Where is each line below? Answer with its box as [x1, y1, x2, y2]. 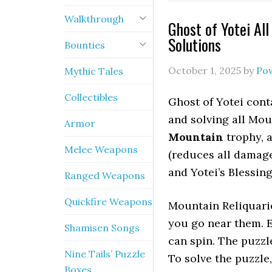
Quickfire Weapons [64, 195, 152, 208]
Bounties [64, 39, 105, 51]
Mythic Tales [64, 65, 123, 77]
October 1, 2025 [168, 64, 241, 76]
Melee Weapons [64, 143, 138, 155]
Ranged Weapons [64, 169, 145, 182]
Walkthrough [64, 13, 124, 25]
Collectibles [64, 91, 118, 103]
